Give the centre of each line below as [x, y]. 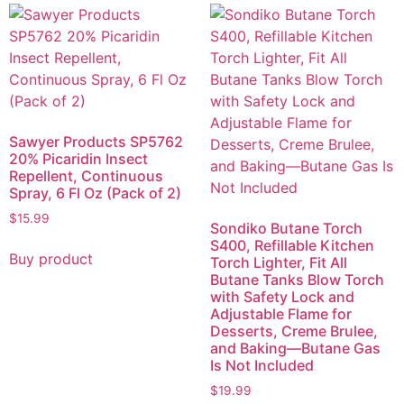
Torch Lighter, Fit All [278, 262]
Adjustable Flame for [280, 313]
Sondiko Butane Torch [286, 228]
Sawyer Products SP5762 [96, 141]
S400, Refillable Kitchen [292, 245]
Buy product [51, 258]
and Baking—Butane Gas [295, 348]
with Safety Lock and [282, 296]
